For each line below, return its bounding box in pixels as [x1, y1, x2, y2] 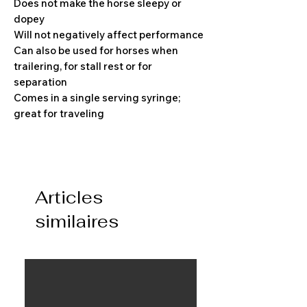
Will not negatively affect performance [14, 27, 204, 41]
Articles [35, 186, 103, 208]
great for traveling [14, 106, 104, 120]
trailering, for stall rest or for [14, 59, 152, 73]
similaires [35, 210, 119, 232]
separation [14, 75, 67, 88]
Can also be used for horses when [14, 43, 178, 57]
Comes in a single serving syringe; [14, 90, 180, 104]
